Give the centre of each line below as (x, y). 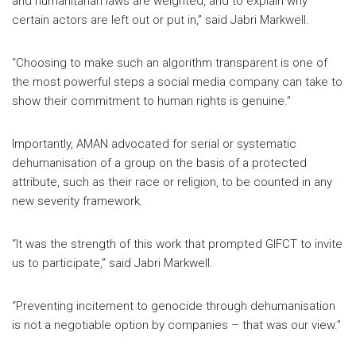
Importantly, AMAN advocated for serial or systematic (154, 143)
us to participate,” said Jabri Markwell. (112, 263)
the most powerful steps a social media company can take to (177, 81)
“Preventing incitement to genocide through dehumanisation (174, 306)
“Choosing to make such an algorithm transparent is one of (170, 62)
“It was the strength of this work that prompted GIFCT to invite (177, 244)
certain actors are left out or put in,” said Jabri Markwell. (161, 19)
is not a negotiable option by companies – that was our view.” (176, 325)
